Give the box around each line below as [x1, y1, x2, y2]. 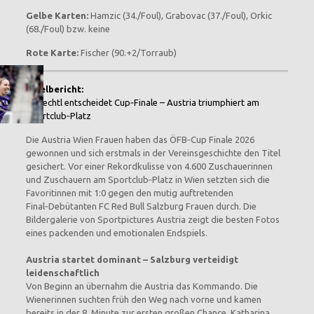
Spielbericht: [25, 84, 83, 94]
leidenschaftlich [25, 268, 100, 278]
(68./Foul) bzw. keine [25, 24, 110, 34]
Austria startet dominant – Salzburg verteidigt [25, 254, 238, 264]
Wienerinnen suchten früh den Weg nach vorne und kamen [25, 294, 261, 304]
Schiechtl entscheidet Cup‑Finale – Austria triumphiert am [25, 97, 259, 107]
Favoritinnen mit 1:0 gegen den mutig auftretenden [25, 188, 233, 198]
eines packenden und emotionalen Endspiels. [25, 228, 207, 238]
